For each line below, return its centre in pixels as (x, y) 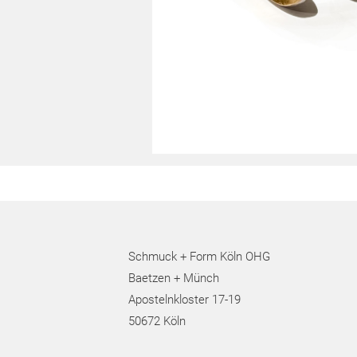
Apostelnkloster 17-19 (184, 299)
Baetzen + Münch (174, 278)
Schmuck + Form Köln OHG (199, 256)
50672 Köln (157, 321)
